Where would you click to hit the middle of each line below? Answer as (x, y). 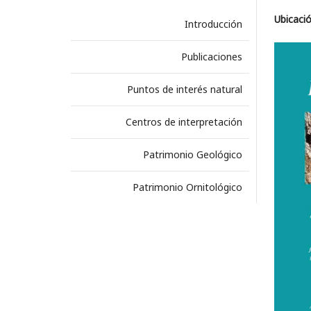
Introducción (213, 24)
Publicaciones (211, 57)
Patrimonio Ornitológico (187, 187)
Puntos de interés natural (184, 89)
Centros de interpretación (184, 122)
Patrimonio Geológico (192, 154)
